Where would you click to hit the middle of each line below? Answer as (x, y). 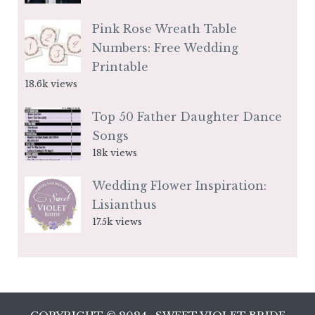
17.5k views (117, 221)
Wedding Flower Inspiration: (179, 185)
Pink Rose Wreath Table (165, 28)
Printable (120, 66)
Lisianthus (124, 204)
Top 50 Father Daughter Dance (187, 116)
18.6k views (51, 84)
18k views (115, 153)
